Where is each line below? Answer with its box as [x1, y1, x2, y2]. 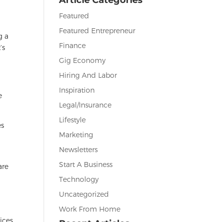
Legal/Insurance [59, 100, 112, 109]
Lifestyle [59, 115, 86, 124]
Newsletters [59, 145, 98, 154]
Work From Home [59, 204, 121, 213]
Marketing [59, 130, 94, 139]
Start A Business [59, 160, 113, 168]
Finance [59, 41, 86, 50]
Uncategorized [59, 189, 110, 198]
